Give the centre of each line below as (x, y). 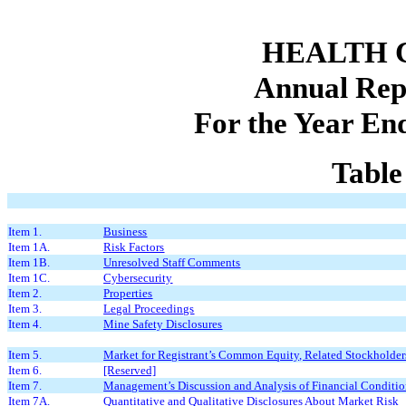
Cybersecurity (138, 277)
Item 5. (25, 354)
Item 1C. (29, 277)
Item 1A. (29, 246)
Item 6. (25, 370)
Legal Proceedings (149, 308)
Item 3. (25, 308)
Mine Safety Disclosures (163, 324)
